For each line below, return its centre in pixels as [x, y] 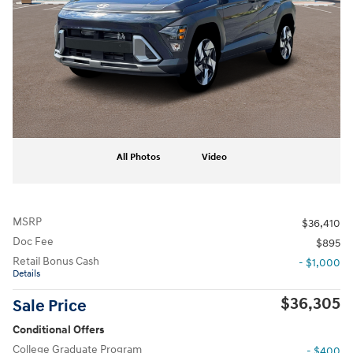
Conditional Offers [58, 330]
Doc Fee [33, 242]
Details [26, 274]
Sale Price [50, 307]
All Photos [139, 157]
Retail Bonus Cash [56, 261]
